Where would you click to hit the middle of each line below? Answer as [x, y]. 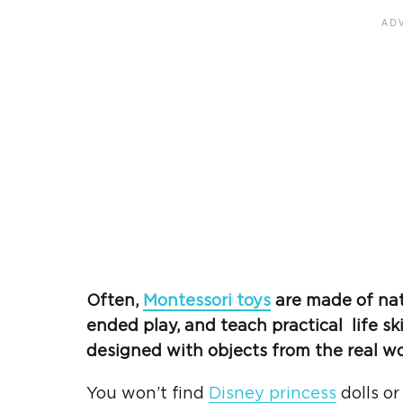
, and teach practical [264, 326]
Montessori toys [207, 301]
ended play [131, 326]
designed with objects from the [217, 351]
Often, [115, 301]
